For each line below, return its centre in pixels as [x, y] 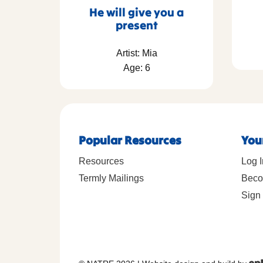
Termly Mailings [111, 178]
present [136, 25]
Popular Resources [130, 140]
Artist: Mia [136, 53]
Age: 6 [136, 68]
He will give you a [136, 12]
